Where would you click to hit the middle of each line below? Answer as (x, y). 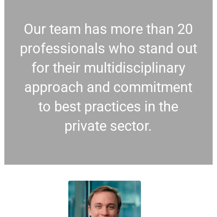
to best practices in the (108, 107)
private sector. (108, 126)
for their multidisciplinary (108, 68)
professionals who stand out (108, 49)
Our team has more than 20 (108, 29)
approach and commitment (108, 87)
